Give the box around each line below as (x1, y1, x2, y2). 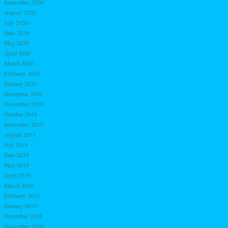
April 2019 (4, 170, 31, 179)
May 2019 (4, 160, 29, 169)
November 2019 (4, 99, 43, 108)
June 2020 (4, 28, 29, 37)
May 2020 (4, 38, 29, 47)
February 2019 (4, 191, 40, 199)
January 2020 (4, 79, 37, 88)
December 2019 (4, 89, 42, 98)
